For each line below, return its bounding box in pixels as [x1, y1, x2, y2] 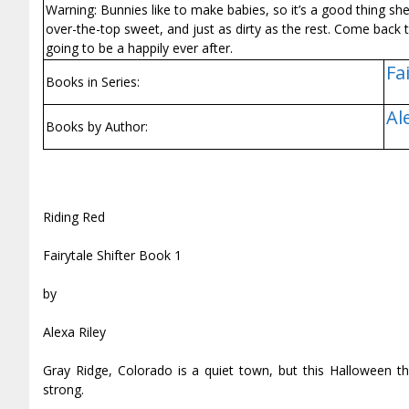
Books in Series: [46, 73, 140, 91]
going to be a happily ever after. [46, 39, 233, 58]
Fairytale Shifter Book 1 [43, 246, 182, 265]
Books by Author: [46, 118, 148, 136]
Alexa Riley [43, 323, 106, 341]
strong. [43, 381, 84, 399]
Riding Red [43, 208, 105, 226]
